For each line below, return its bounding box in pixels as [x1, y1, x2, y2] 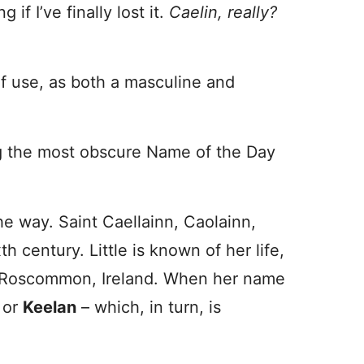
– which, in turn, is [76, 297, 221, 317]
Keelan [23, 297, 76, 317]
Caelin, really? [169, 2, 277, 22]
